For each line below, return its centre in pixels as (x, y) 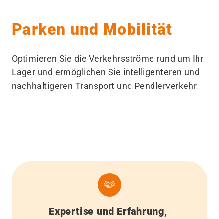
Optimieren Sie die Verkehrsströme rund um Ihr (108, 58)
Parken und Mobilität (92, 29)
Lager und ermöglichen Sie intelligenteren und (106, 72)
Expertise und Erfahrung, (109, 211)
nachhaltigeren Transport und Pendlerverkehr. (105, 86)
